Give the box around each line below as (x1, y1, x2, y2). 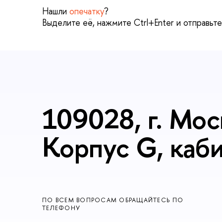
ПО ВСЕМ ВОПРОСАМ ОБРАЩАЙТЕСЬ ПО (42, 195, 184, 204)
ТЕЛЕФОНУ (42, 203, 81, 212)
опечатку (69, 5, 104, 18)
